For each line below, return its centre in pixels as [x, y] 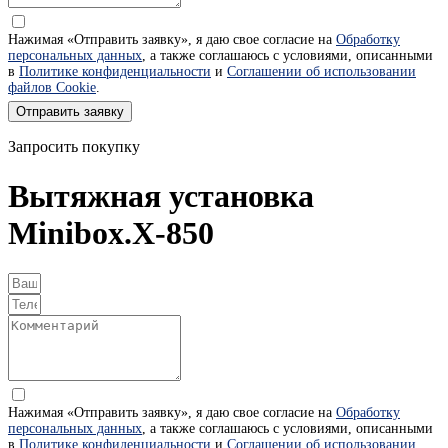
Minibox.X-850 [111, 232]
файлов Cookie [52, 88]
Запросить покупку [74, 147]
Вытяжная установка [161, 195]
